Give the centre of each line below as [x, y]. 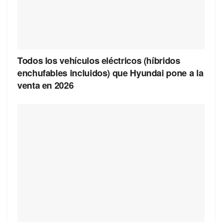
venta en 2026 [46, 85]
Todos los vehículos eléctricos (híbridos [99, 60]
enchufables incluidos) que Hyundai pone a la [111, 73]
